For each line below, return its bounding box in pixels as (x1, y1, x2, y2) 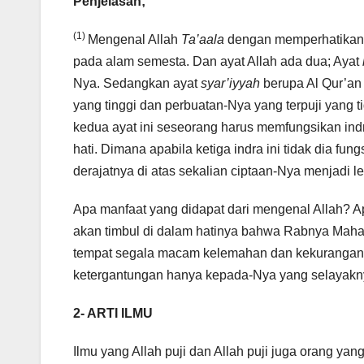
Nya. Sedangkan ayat (73, 76, 201, 91)
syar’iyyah (201, 76, 263, 91)
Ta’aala (181, 32, 227, 47)
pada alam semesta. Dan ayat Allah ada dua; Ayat (73, 54, 362, 69)
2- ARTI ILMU (73, 306, 153, 321)
